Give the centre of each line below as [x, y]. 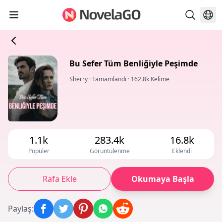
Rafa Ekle [59, 179]
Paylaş [20, 209]
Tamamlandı [109, 79]
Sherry [79, 79]
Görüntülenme [110, 151]
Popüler [39, 151]
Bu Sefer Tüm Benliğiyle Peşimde [134, 63]
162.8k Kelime [150, 79]
